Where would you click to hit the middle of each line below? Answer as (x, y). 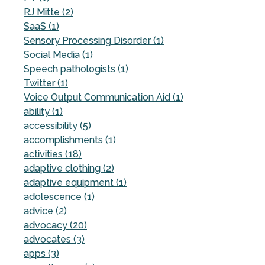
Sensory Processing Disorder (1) (94, 40)
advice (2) (45, 211)
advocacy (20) (55, 225)
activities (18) (53, 154)
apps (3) (41, 253)
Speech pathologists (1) (76, 69)
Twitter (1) (46, 83)
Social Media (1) (58, 54)
